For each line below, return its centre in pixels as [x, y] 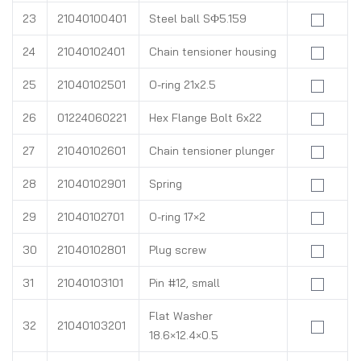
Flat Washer [181, 316]
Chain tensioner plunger [212, 151]
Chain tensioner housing [213, 52]
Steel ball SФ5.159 [198, 19]
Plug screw [178, 250]
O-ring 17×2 [177, 217]
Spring [166, 184]
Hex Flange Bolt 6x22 [205, 118]
